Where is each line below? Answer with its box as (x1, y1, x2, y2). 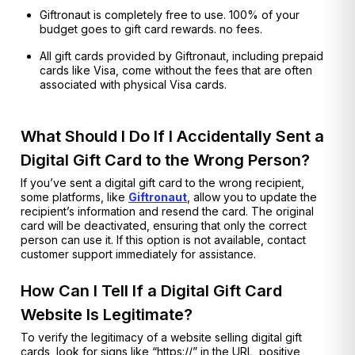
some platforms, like (21, 189, 128, 204)
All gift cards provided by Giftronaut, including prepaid (40, 49, 323, 63)
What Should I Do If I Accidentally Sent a (21, 126, 324, 146)
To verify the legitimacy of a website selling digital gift (21, 330, 302, 344)
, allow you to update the (187, 189, 317, 204)
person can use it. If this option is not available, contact (21, 232, 306, 246)
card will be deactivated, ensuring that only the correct (21, 218, 307, 232)
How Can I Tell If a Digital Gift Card (21, 281, 282, 300)
